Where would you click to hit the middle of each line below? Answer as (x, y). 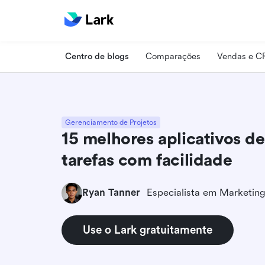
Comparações (173, 56)
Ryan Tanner (111, 193)
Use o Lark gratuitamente (148, 230)
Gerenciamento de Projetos (111, 122)
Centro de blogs (97, 56)
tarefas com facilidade (147, 160)
